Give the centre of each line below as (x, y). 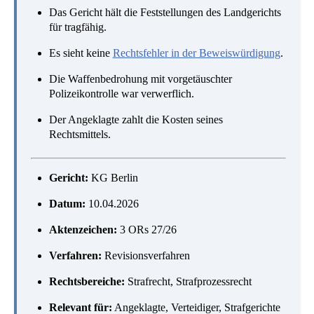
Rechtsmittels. (80, 135)
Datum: (67, 203)
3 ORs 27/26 (146, 229)
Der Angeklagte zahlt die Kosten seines (136, 120)
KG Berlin (113, 177)
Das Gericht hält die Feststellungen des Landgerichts (165, 13)
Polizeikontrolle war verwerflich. (121, 94)
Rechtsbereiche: (87, 281)
